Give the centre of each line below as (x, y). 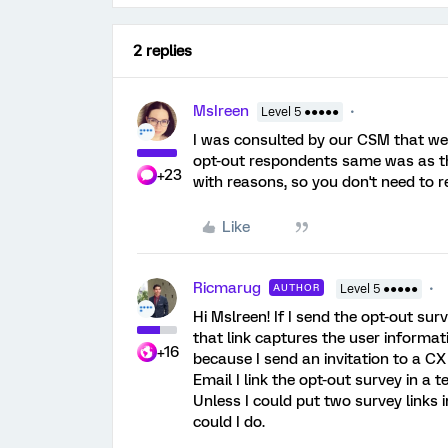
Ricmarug (227, 288)
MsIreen (221, 111)
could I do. (229, 422)
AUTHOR (296, 287)
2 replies (162, 51)
